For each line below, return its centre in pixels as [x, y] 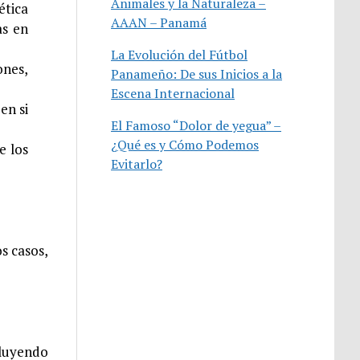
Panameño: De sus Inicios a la [197, 74]
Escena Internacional [173, 93]
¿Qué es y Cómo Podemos [185, 144]
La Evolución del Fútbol [180, 54]
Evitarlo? [137, 164]
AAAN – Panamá [159, 22]
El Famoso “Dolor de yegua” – [196, 125]
